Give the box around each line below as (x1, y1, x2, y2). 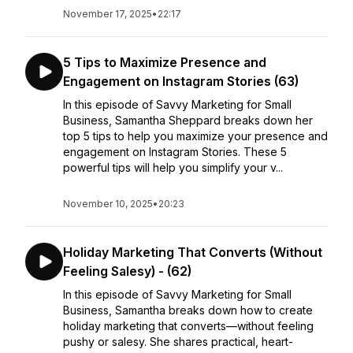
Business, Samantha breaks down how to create (63, 303, 313, 317)
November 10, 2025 (63, 198, 153, 210)
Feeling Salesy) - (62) (63, 263, 191, 279)
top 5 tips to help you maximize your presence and (63, 129, 328, 143)
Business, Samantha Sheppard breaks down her (63, 113, 313, 127)
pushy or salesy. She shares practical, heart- (63, 335, 293, 348)
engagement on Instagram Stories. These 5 (63, 145, 287, 158)
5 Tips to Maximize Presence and (63, 54, 266, 70)
